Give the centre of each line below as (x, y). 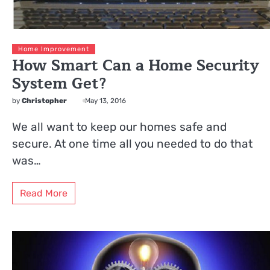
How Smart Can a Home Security (136, 65)
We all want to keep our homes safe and (119, 127)
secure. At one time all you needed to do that (132, 143)
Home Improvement (54, 49)
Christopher (44, 100)
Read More (44, 193)
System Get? (59, 83)
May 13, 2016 (105, 100)
